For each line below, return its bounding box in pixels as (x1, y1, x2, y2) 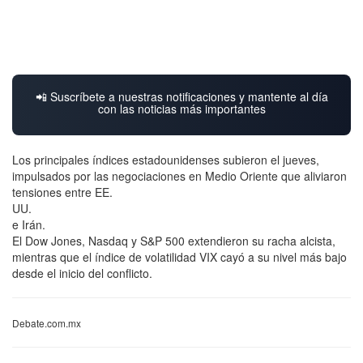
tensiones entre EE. (12, 183, 113, 200)
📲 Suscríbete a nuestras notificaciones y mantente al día (35, 88, 328, 105)
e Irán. (12, 216, 45, 233)
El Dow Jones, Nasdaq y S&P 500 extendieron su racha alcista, (12, 232, 335, 249)
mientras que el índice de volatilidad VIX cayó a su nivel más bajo (12, 248, 347, 265)
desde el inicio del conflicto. (12, 264, 152, 281)
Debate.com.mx (12, 315, 81, 330)
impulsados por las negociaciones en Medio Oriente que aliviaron (12, 167, 347, 184)
